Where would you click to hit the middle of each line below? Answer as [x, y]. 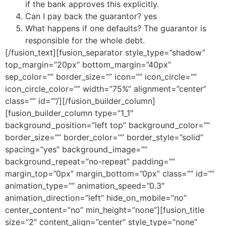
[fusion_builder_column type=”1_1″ [69, 113]
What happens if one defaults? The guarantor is [116, 28]
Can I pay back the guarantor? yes [91, 16]
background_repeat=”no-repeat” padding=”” [90, 161]
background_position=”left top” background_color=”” [107, 125]
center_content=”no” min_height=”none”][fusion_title [105, 210]
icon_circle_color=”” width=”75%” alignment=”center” [106, 89]
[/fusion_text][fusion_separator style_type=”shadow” [105, 52]
